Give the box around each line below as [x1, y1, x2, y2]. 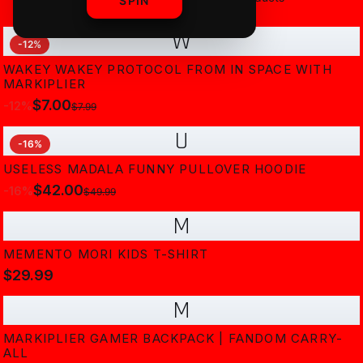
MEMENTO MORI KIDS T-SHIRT [3, 246, 208, 262]
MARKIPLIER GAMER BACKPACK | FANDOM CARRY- [3, 331, 344, 346]
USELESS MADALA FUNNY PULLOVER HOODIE [3, 161, 307, 177]
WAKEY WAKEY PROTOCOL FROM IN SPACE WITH [3, 62, 332, 77]
